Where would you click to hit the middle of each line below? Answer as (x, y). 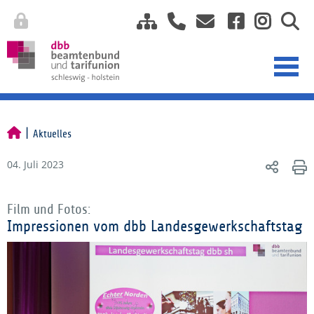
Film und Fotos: (49, 210)
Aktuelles (52, 134)
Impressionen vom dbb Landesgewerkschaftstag (155, 226)
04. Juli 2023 (35, 164)
